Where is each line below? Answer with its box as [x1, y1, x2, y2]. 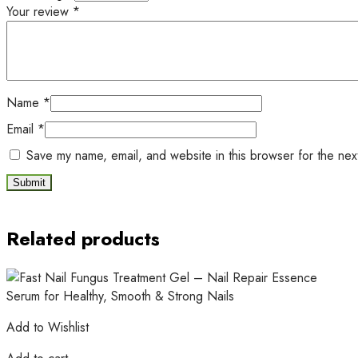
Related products [6, 225, 160, 253]
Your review [6, 2, 73, 22]
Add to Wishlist [6, 317, 89, 336]
